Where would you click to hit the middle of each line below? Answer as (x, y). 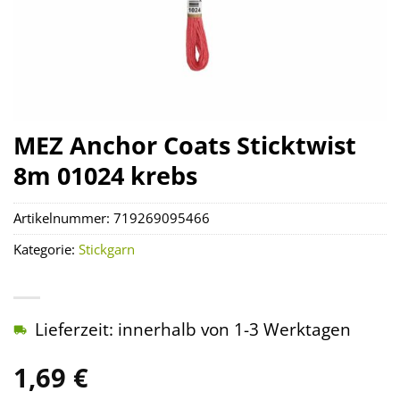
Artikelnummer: (63, 219)
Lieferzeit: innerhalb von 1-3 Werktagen (193, 329)
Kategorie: (46, 250)
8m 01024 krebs (105, 175)
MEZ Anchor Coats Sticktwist (185, 145)
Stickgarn (107, 250)
